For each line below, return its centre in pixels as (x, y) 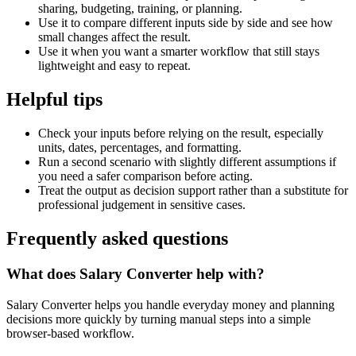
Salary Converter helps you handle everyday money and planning (170, 304)
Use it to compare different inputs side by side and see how (186, 23)
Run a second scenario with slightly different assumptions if (187, 162)
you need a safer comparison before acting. (145, 176)
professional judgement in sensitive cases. (142, 205)
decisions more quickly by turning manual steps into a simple (159, 319)
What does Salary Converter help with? (135, 273)
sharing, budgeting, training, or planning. (140, 9)
